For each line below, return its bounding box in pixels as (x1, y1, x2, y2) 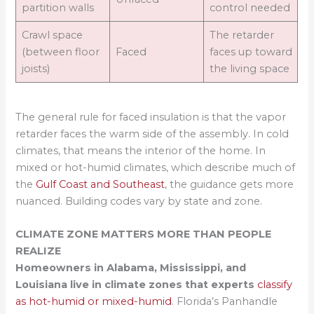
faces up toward (209, 46, 292, 59)
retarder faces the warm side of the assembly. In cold (15, 127, 289, 140)
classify (257, 278, 293, 292)
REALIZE (15, 245, 62, 258)
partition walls (21, 1, 94, 15)
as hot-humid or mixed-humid (15, 295, 172, 308)
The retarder (209, 29, 274, 42)
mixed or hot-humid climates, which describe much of (15, 161, 296, 174)
